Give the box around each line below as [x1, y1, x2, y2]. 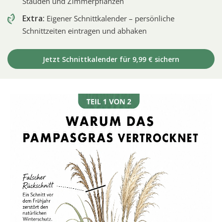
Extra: [22, 12, 45, 24]
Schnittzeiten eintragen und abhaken [22, 25, 147, 36]
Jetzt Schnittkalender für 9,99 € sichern [43, 54, 179, 64]
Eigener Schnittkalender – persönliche [45, 13, 174, 23]
